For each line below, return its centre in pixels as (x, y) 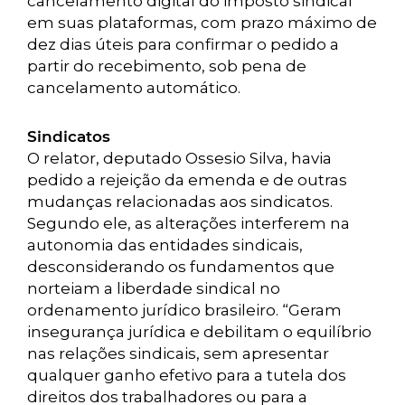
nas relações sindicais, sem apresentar (178, 353)
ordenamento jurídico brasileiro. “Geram (184, 310)
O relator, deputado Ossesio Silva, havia (179, 158)
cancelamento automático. (134, 88)
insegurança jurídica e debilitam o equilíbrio (199, 332)
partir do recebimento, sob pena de (167, 66)
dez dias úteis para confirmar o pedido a (183, 44)
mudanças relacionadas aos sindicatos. (180, 202)
